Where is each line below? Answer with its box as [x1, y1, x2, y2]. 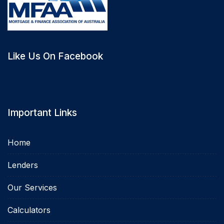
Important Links [7, 106, 77, 118]
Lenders [7, 159, 38, 170]
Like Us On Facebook [7, 50, 103, 62]
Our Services [7, 182, 57, 192]
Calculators [7, 204, 50, 215]
